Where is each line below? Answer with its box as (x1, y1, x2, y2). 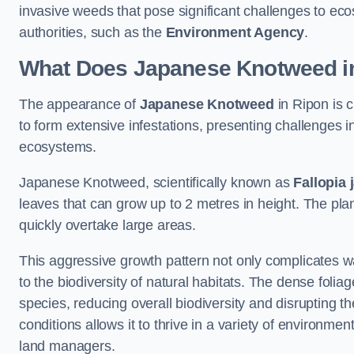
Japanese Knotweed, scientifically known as (19, 175, 294, 191)
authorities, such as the (19, 24, 166, 41)
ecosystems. (19, 139, 97, 156)
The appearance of (19, 96, 140, 113)
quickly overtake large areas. (19, 217, 196, 234)
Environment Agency (165, 24, 305, 41)
